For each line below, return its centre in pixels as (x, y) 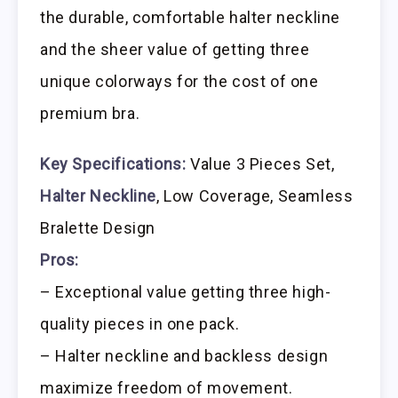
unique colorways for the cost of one (179, 82)
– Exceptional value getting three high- (186, 292)
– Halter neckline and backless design (184, 356)
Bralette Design (98, 228)
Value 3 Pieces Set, (260, 164)
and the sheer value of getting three (175, 50)
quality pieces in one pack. (140, 324)
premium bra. (90, 114)
